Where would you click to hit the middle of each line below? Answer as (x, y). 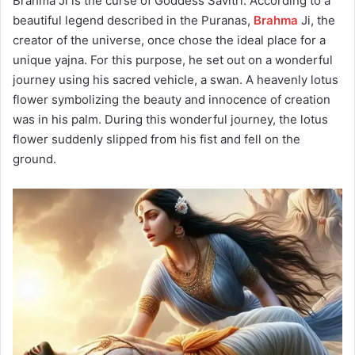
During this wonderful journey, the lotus (216, 119)
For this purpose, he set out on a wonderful (212, 60)
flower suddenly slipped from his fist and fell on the (157, 139)
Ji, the (317, 20)
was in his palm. (57, 119)
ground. (34, 159)
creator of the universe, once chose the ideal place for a (169, 40)
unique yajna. (50, 60)
